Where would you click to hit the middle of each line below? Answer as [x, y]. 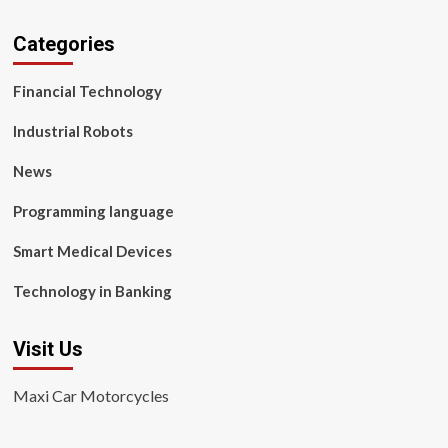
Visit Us [47, 349]
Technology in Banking [92, 291]
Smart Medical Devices [92, 251]
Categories [63, 44]
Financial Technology [87, 91]
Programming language [93, 211]
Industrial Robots [72, 131]
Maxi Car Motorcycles [90, 395]
